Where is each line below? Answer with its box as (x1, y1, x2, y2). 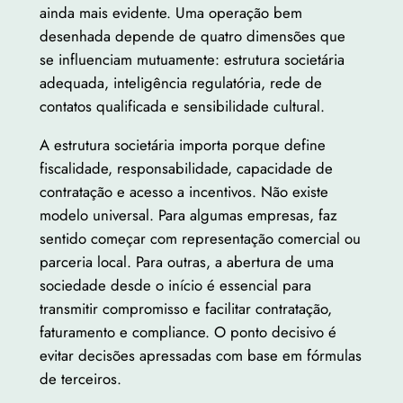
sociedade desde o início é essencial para (39, 273, 311, 296)
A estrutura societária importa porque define (39, 133, 326, 156)
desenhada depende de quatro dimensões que (39, 24, 345, 47)
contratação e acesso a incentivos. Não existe (39, 180, 328, 202)
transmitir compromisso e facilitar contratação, (39, 297, 332, 319)
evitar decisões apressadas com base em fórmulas (39, 344, 362, 366)
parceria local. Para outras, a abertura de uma (39, 250, 334, 273)
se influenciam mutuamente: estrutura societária (39, 48, 345, 70)
